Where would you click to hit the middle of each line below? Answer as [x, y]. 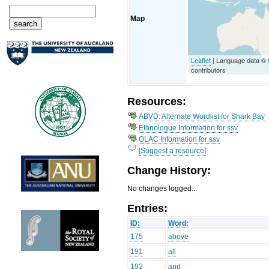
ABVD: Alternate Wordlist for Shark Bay [202, 116]
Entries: [148, 208]
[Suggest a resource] [173, 150]
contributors [209, 69]
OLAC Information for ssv [180, 139]
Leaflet [201, 60]
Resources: [157, 101]
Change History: [169, 171]
